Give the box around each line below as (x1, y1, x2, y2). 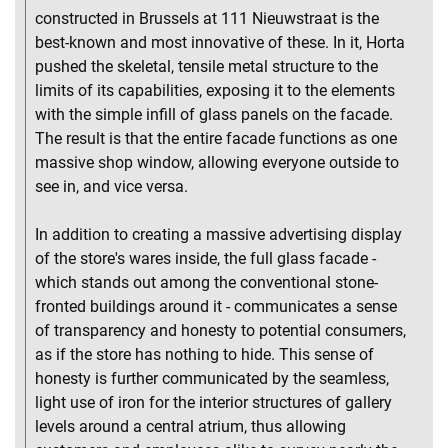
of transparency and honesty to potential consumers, (35, 321, 406, 341)
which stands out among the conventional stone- (35, 273, 378, 293)
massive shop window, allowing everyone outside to (35, 153, 399, 173)
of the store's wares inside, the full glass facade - (35, 249, 376, 269)
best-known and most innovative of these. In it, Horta (35, 33, 405, 53)
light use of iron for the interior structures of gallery (35, 393, 392, 413)
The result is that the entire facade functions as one (35, 129, 397, 149)
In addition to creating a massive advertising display (35, 225, 402, 245)
